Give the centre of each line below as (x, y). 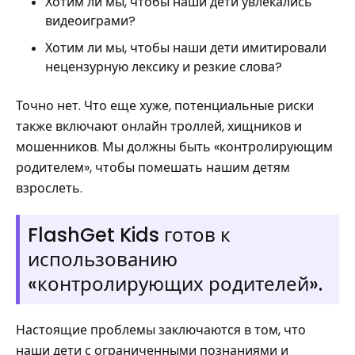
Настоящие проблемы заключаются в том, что (161, 330)
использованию (103, 260)
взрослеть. (49, 188)
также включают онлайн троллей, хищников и (159, 126)
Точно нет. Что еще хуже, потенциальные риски (165, 106)
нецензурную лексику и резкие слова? (164, 67)
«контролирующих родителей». (175, 284)
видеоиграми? (90, 21)
